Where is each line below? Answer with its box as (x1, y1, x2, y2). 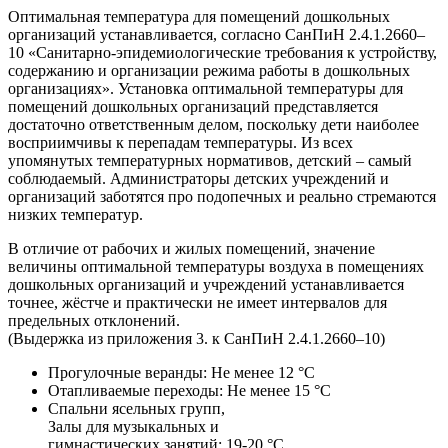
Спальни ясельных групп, (48, 399, 225, 417)
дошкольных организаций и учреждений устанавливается (8, 275, 404, 293)
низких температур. (8, 205, 143, 223)
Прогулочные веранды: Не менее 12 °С (48, 363, 315, 381)
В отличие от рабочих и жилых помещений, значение (8, 239, 375, 257)
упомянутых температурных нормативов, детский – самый (8, 151, 412, 169)
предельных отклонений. (8, 311, 180, 329)
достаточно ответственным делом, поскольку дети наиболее (8, 115, 419, 133)
